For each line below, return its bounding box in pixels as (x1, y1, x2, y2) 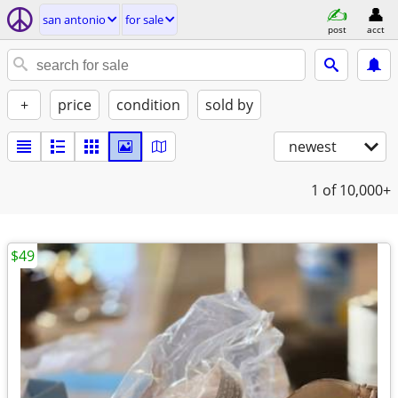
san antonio (43, 12, 106, 28)
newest (289, 137, 337, 156)
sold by (205, 95, 253, 115)
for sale (125, 12, 163, 28)
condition (116, 95, 180, 115)
